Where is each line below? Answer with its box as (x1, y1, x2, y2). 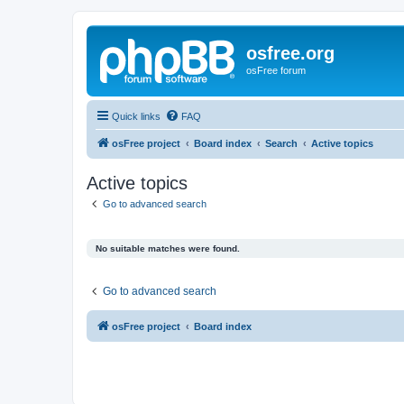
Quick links (112, 110, 161, 122)
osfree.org (246, 43, 335, 63)
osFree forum (246, 65, 306, 76)
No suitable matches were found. (96, 243, 240, 253)
